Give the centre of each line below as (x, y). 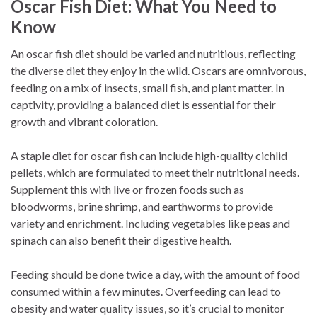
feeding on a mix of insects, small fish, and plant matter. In (148, 87)
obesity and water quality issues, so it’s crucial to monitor (148, 308)
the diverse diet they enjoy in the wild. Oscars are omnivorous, (158, 70)
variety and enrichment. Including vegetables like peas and (150, 223)
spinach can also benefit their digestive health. (121, 240)
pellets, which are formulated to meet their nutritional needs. (155, 172)
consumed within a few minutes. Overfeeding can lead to (146, 291)
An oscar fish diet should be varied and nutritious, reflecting (153, 53)
